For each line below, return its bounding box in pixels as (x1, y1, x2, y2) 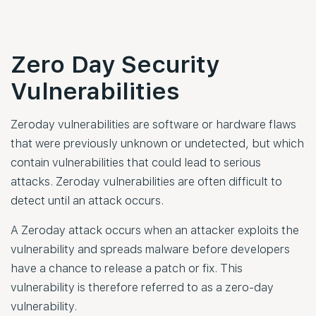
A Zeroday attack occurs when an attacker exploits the (11, 223, 299, 237)
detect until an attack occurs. (11, 193, 164, 207)
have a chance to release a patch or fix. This (11, 261, 243, 275)
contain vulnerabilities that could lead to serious (11, 155, 261, 169)
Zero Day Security (11, 50, 219, 78)
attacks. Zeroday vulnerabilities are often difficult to (11, 174, 282, 188)
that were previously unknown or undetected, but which (11, 136, 304, 150)
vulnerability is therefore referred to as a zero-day (11, 280, 274, 294)
